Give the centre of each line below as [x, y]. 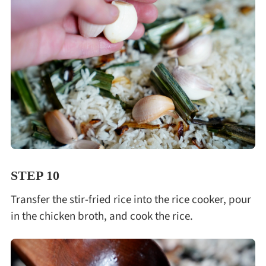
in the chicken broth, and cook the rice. [102, 216]
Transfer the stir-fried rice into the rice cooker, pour [131, 199]
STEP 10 [35, 176]
